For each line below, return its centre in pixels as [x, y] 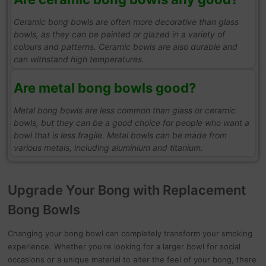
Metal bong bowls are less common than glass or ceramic [124, 110]
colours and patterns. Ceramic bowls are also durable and [125, 46]
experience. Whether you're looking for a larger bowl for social [124, 247]
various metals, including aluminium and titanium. [108, 147]
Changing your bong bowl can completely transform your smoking [130, 234]
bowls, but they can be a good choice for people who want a [131, 122]
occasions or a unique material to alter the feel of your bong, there [132, 260]
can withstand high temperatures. [79, 59]
